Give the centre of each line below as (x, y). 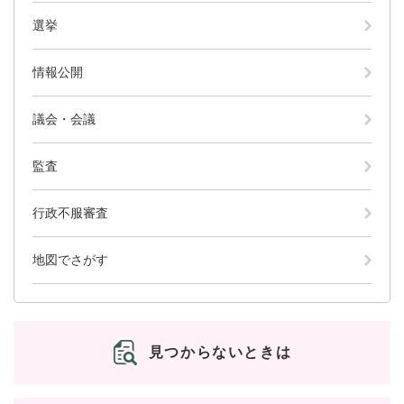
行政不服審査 (70, 212)
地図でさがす (70, 259)
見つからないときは (220, 352)
